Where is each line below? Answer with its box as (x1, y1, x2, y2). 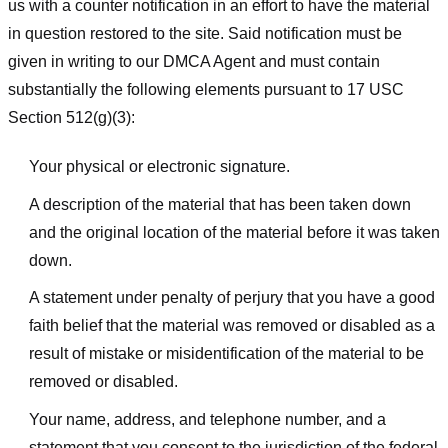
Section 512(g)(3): (8, 109, 135, 127)
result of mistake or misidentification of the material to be (28, 345, 424, 363)
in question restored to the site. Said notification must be (8, 25, 402, 43)
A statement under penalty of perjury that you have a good (28, 289, 435, 307)
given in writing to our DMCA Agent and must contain (8, 53, 380, 71)
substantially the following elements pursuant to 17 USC (8, 81, 404, 99)
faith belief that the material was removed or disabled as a (28, 317, 435, 335)
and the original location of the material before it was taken (28, 223, 440, 241)
